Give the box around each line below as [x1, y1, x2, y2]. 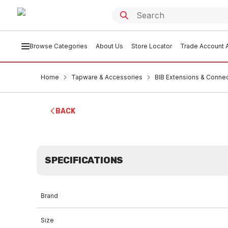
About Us [95, 42, 123, 50]
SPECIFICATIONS [45, 155, 124, 166]
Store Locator [131, 42, 172, 50]
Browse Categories [29, 42, 88, 50]
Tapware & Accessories [71, 73, 142, 81]
